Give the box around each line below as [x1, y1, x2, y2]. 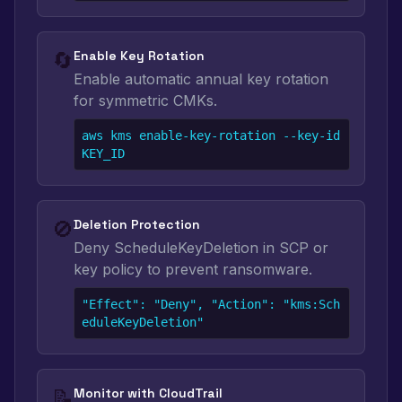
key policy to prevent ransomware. [74, 260, 312, 278]
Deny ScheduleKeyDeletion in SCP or [74, 239, 328, 257]
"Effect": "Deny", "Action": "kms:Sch [82, 297, 340, 311]
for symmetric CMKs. [74, 92, 217, 109]
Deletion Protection [74, 216, 200, 232]
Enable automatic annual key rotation [74, 70, 328, 88]
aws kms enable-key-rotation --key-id [82, 128, 340, 143]
